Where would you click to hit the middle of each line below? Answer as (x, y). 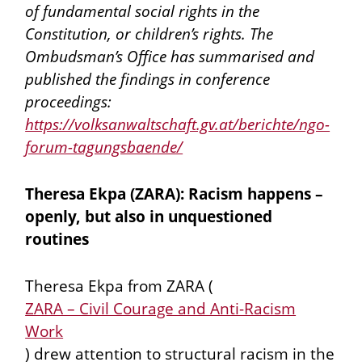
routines (57, 239)
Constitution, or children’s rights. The (149, 34)
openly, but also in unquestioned (149, 217)
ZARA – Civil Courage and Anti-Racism (161, 309)
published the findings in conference (148, 79)
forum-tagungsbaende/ (104, 147)
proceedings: (69, 102)
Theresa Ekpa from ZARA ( (120, 286)
